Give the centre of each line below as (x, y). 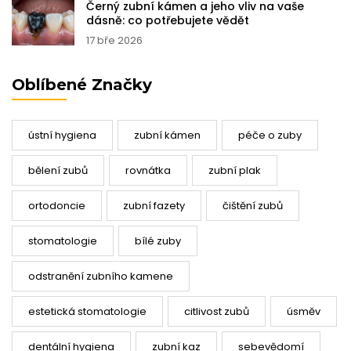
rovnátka (148, 171)
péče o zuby (270, 136)
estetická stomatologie (87, 312)
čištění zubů (253, 206)
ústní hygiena (62, 136)
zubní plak (235, 171)
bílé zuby (158, 241)
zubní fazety (154, 206)
